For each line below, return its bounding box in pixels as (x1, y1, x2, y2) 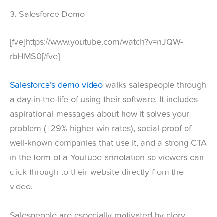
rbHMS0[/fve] (10, 52, 60, 62)
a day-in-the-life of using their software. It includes (10, 95, 198, 105)
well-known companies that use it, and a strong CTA (10, 139, 207, 148)
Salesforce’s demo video (10, 81, 103, 90)
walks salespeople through (103, 81, 206, 90)
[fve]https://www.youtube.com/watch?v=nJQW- (10, 38, 183, 47)
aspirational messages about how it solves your (10, 110, 189, 119)
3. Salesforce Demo (10, 10, 85, 19)
